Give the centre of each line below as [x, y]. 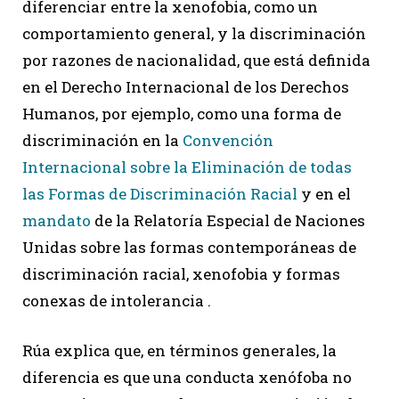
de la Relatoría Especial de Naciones [230, 221]
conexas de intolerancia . [118, 301]
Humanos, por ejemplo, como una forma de [182, 114]
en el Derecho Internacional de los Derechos [186, 87]
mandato [58, 221]
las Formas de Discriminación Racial [160, 194]
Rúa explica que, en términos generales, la [179, 351]
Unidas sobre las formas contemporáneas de [189, 248]
